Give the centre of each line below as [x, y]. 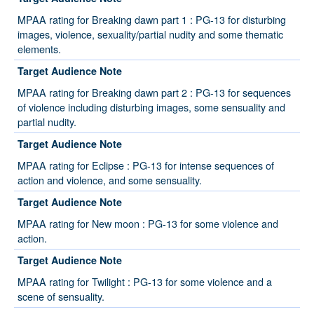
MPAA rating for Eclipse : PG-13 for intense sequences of [146, 165]
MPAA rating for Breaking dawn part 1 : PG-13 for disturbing [152, 20]
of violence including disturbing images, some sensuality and [151, 107]
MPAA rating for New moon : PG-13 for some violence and [148, 224]
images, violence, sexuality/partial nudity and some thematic [150, 34]
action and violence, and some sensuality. [110, 180]
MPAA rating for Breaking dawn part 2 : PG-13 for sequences [154, 93]
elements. [39, 49]
